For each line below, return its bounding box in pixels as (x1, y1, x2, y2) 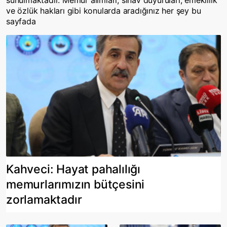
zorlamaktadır (6, 192, 82, 207)
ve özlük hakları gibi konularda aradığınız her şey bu (6, 6, 201, 16)
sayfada (6, 16, 36, 26)
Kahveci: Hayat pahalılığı (6, 162, 141, 176)
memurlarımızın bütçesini (6, 177, 145, 192)
